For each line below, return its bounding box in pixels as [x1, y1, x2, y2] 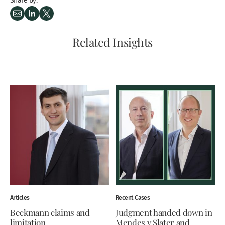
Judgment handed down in [116, 205, 212, 218]
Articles [10, 192, 30, 202]
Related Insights [72, 33, 153, 50]
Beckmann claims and [10, 205, 90, 218]
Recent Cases [116, 192, 150, 202]
